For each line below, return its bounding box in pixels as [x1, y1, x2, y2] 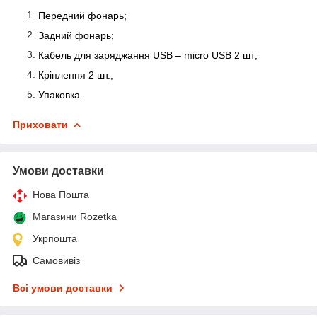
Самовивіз [33, 254, 80, 266]
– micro [175, 49, 212, 61]
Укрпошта [33, 232, 77, 244]
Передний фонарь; [38, 9, 127, 21]
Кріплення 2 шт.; [38, 69, 113, 81]
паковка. [44, 88, 83, 100]
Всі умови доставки [13, 282, 113, 294]
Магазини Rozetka [33, 210, 117, 222]
